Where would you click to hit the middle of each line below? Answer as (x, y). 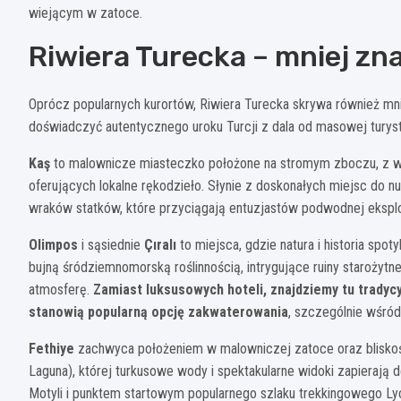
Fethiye (51, 348)
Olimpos (53, 244)
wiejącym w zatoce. (85, 13)
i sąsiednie (111, 244)
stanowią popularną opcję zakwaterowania (158, 311)
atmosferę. (61, 289)
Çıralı (160, 244)
